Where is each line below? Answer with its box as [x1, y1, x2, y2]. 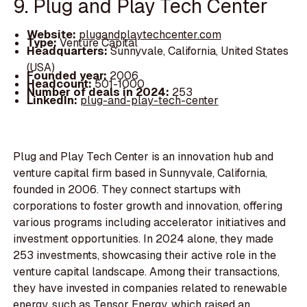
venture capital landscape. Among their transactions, [13, 265, 280, 280]
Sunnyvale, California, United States [110, 43, 288, 58]
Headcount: [26, 76, 95, 91]
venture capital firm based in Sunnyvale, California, [13, 166, 268, 181]
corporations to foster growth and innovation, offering [13, 199, 283, 214]
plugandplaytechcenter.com [78, 27, 221, 42]
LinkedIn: [26, 93, 80, 108]
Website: [26, 27, 79, 42]
